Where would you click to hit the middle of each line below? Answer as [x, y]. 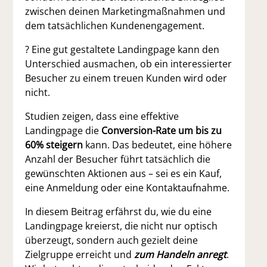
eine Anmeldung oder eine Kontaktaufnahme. [128, 188]
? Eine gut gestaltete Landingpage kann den [122, 49]
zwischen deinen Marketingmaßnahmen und [125, 11]
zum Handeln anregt [181, 254]
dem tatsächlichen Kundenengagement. [115, 26]
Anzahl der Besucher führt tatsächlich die [118, 159]
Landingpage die [63, 131]
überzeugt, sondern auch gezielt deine [112, 240]
